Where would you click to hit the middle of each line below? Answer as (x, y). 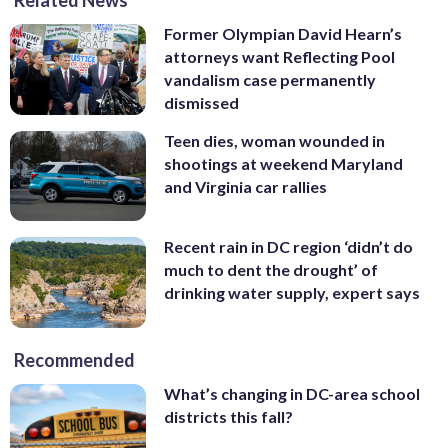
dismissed (201, 103)
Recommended (74, 359)
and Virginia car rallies (245, 186)
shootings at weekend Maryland (283, 163)
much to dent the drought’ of (271, 270)
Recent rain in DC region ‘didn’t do (288, 247)
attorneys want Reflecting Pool (279, 57)
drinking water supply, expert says (292, 293)
